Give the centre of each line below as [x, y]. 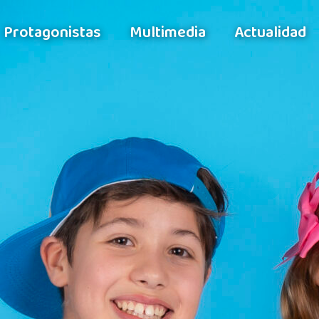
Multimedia [167, 32]
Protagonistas [52, 32]
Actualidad [270, 32]
